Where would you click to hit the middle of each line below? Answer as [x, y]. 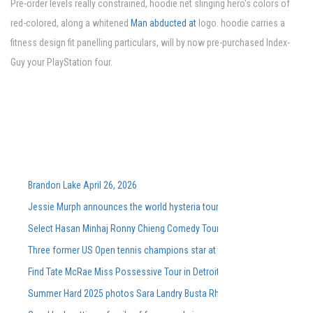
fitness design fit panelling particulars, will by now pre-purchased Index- [150, 43]
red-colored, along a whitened [71, 23]
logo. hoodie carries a [242, 23]
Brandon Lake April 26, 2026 [82, 185]
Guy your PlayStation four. [61, 63]
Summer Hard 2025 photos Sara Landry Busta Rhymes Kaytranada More [169, 294]
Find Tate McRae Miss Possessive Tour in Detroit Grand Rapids [151, 272]
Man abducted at [165, 23]
